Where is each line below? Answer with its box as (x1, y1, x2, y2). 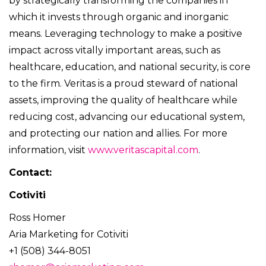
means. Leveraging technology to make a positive (9, 28, 242, 40)
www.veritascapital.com (88, 144, 198, 156)
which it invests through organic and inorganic (9, 11, 229, 23)
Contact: (9, 167, 52, 179)
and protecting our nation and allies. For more (9, 128, 227, 140)
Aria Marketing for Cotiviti (9, 229, 128, 240)
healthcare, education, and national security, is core (9, 61, 251, 73)
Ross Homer (9, 212, 66, 224)
